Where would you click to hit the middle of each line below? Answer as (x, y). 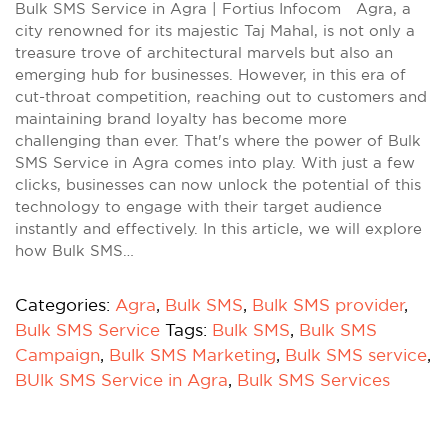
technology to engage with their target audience (198, 206)
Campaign (57, 354)
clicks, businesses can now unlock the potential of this (218, 184)
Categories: (65, 304)
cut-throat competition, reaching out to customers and (221, 96)
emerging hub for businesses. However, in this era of (210, 74)
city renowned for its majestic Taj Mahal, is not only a (215, 30)
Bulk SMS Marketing (192, 354)
